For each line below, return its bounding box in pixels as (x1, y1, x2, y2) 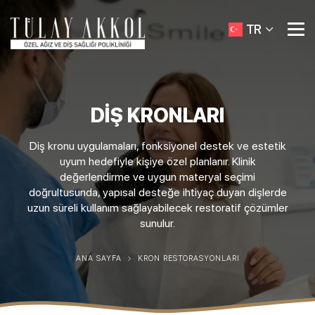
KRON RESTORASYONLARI (137, 254, 240, 263)
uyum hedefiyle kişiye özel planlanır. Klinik (59, 155, 256, 168)
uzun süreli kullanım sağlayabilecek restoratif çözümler (27, 201, 288, 214)
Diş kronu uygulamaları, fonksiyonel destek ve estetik (29, 139, 286, 153)
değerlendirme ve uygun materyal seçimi (60, 170, 255, 184)
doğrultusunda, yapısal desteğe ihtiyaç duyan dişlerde (28, 186, 287, 199)
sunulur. (140, 217, 175, 230)
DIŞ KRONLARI (91, 103, 224, 127)
